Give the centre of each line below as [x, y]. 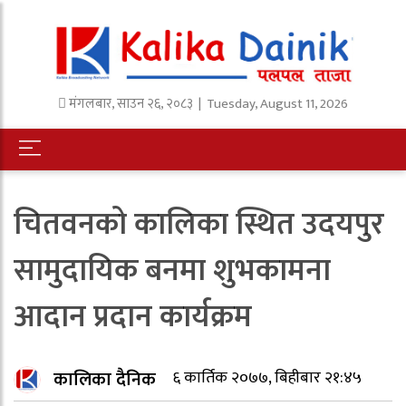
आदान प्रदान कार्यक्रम [136, 317]
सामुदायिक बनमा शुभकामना [172, 271]
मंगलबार [90, 103]
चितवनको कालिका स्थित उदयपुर [199, 224]
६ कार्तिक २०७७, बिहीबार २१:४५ [267, 378]
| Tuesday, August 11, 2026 [271, 103]
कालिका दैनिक [105, 379]
